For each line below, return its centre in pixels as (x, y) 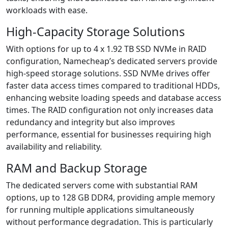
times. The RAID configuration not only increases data (110, 110)
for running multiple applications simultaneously (100, 210)
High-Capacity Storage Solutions (95, 32)
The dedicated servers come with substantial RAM (102, 185)
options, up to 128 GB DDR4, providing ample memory (110, 197)
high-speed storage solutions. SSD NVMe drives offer (108, 73)
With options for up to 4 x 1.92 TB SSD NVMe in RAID (106, 49)
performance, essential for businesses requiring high (109, 134)
